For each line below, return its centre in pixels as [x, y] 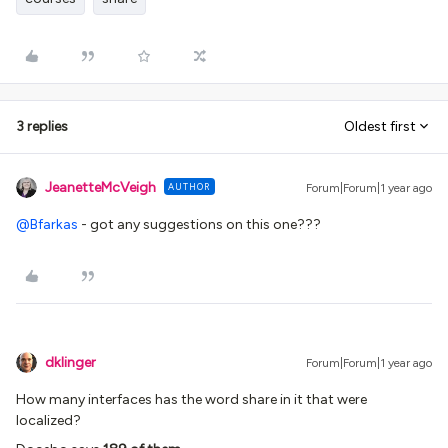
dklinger [70, 362]
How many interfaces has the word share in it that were [191, 399]
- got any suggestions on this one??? [199, 224]
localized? [48, 420]
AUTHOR [189, 186]
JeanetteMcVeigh [100, 187]
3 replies [42, 126]
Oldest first [380, 127]
